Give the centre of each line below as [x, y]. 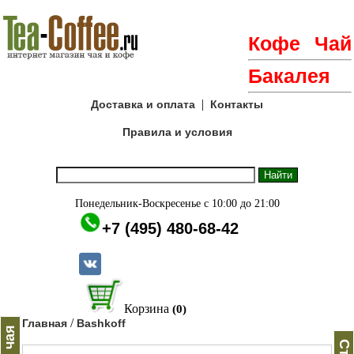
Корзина [146, 309]
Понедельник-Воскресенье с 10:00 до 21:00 [177, 203]
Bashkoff [101, 324]
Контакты [237, 104]
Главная [45, 324]
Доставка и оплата [143, 104]
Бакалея [289, 76]
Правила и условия [177, 132]
